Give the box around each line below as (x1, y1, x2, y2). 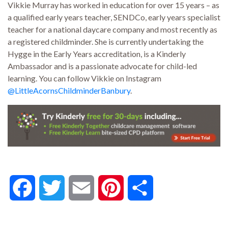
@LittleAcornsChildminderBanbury (8, 85, 130, 96)
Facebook (35, 182, 71, 192)
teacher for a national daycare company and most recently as (8, 24, 217, 35)
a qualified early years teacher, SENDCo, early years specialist (8, 12, 220, 22)
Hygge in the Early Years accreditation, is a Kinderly (8, 49, 186, 59)
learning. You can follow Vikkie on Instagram (8, 73, 161, 83)
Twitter (65, 182, 91, 192)
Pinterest (124, 182, 156, 192)
